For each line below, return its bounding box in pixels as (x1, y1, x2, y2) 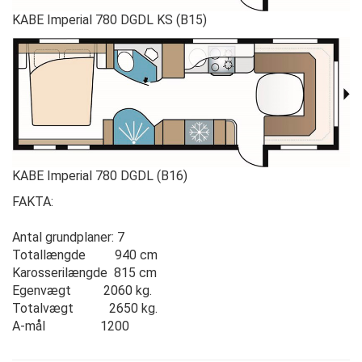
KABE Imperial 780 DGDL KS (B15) (12, 12, 207, 28)
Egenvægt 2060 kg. (12, 282, 152, 298)
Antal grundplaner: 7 (12, 229, 124, 245)
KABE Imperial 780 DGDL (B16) (12, 167, 187, 183)
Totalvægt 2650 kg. (12, 300, 158, 316)
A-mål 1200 (12, 318, 129, 334)
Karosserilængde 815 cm (12, 264, 157, 280)
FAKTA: (12, 193, 53, 209)
